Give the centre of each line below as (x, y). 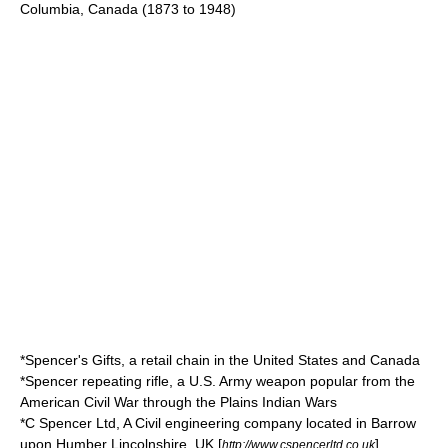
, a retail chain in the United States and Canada (270, 360)
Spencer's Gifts (73, 360)
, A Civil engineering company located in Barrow (266, 423)
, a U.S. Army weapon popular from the (292, 381)
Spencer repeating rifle (97, 381)
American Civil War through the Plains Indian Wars (178, 402)
